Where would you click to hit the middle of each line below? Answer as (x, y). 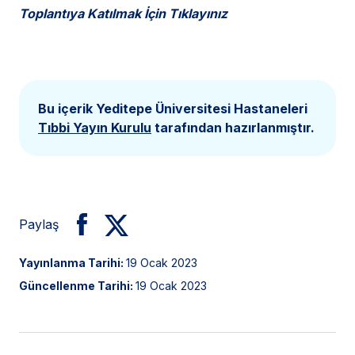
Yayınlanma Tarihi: (73, 263)
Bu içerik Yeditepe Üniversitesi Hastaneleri (173, 109)
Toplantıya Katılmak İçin (94, 14)
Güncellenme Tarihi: (77, 286)
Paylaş (39, 225)
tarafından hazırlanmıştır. (233, 128)
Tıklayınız (198, 14)
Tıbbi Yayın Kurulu (95, 128)
